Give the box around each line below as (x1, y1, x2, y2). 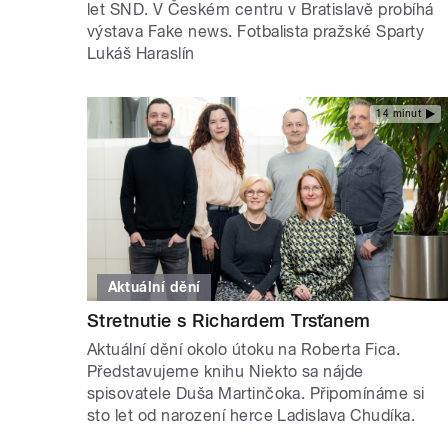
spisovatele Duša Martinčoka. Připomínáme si (87, 383, 425, 403)
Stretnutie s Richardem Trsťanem (87, 309, 371, 331)
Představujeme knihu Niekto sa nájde (87, 361, 364, 381)
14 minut (376, 107, 421, 119)
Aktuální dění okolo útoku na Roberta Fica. (87, 339, 401, 359)
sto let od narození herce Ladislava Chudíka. (87, 405, 416, 425)
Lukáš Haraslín (87, 44, 195, 64)
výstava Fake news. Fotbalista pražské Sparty (87, 22, 425, 42)
